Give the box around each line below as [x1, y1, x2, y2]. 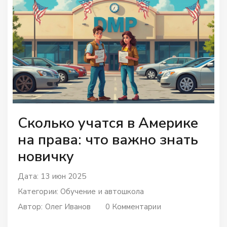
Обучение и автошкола [60, 186, 144, 197]
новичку [18, 146, 74, 166]
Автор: [18, 201, 45, 212]
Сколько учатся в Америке [18, 113, 198, 133]
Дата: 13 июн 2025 [18, 171, 87, 181]
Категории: [18, 186, 60, 197]
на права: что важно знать [18, 130, 198, 149]
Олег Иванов [45, 201, 91, 212]
